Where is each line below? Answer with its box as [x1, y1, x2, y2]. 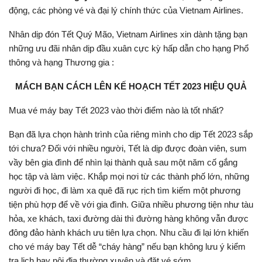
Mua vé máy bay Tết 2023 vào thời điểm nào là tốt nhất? [9, 105, 223, 115]
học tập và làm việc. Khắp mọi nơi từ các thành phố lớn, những [9, 171, 249, 181]
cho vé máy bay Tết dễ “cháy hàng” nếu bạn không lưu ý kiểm [9, 241, 246, 251]
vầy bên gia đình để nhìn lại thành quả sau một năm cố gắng [9, 157, 237, 167]
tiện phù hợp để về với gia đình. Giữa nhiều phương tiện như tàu [9, 199, 253, 209]
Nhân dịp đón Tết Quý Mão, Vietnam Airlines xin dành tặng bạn [9, 29, 247, 39]
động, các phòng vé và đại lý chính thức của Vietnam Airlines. [9, 5, 243, 15]
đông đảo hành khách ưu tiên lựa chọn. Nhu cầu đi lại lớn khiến [9, 227, 249, 237]
